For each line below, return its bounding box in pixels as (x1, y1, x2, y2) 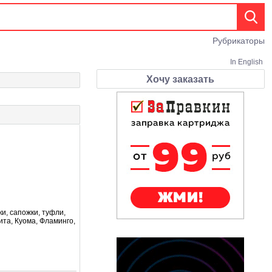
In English (230, 58, 263, 66)
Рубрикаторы (212, 36, 265, 46)
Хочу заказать (146, 74, 215, 84)
